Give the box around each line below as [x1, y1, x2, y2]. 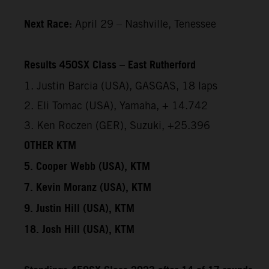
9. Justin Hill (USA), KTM [24, 198, 134, 219]
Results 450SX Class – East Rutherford [24, 55, 196, 76]
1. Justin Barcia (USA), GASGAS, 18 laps [24, 79, 217, 92]
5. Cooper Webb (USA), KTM [24, 156, 150, 177]
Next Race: [24, 14, 72, 35]
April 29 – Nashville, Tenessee [72, 17, 216, 30]
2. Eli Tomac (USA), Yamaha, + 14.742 [24, 98, 208, 112]
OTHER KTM [24, 135, 76, 156]
